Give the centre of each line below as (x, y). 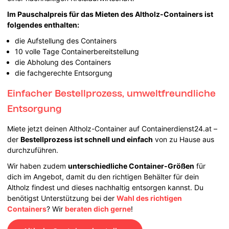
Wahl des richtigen (150, 198)
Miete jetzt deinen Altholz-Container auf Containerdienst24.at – (112, 128)
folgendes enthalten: (44, 25)
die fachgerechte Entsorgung (65, 73)
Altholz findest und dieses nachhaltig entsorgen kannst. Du (106, 187)
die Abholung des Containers (63, 62)
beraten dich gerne (98, 209)
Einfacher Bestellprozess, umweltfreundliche (112, 93)
